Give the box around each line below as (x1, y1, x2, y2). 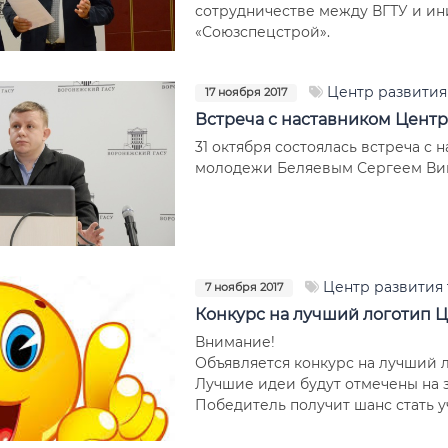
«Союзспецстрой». (194, 22, 338, 41)
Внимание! (194, 332, 275, 351)
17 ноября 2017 (204, 85, 287, 99)
